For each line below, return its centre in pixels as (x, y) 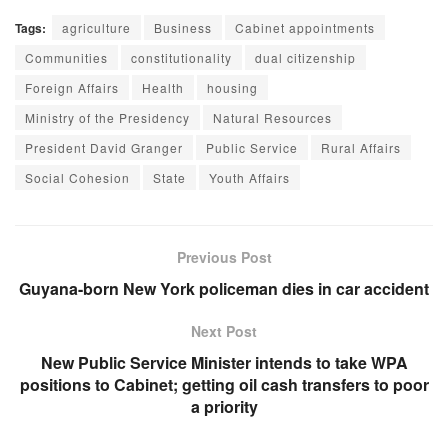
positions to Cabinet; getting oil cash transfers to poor (224, 384)
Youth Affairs (249, 177)
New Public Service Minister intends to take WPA (224, 362)
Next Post (224, 330)
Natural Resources (272, 117)
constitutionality (181, 57)
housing (232, 87)
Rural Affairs (361, 147)
